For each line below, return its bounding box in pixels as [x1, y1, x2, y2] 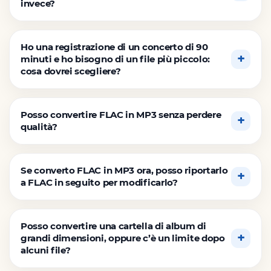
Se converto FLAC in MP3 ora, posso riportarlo [21, 164, 228, 176]
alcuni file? [21, 244, 71, 256]
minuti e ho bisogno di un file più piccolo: [21, 53, 211, 65]
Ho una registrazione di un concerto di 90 [21, 41, 208, 53]
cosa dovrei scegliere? [21, 65, 121, 77]
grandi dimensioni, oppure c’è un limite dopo [21, 232, 225, 244]
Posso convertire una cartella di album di [21, 220, 206, 232]
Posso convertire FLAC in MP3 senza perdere [21, 108, 221, 120]
